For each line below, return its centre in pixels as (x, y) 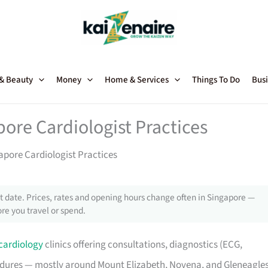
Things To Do (216, 80)
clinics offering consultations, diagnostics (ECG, (143, 245)
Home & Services (137, 80)
